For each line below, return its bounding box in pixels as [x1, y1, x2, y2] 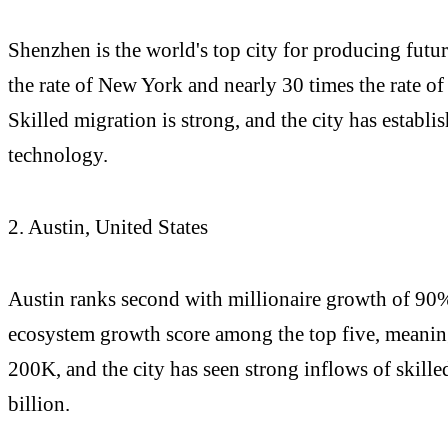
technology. [8, 143, 108, 167]
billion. [8, 391, 70, 415]
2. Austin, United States [8, 214, 208, 238]
